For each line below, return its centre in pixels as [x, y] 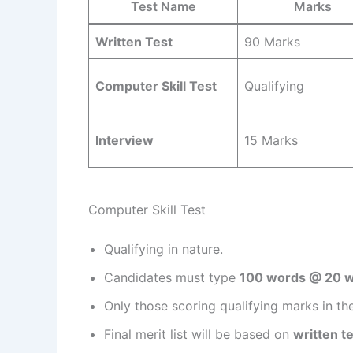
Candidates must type [172, 278]
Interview [124, 141]
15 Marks [271, 141]
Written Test [134, 42]
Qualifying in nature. [163, 249]
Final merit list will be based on [199, 334]
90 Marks [272, 42]
